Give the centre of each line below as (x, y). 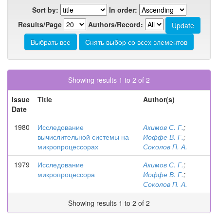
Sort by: (45, 10)
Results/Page (40, 24)
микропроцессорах (68, 146)
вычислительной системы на (83, 137)
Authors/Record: (115, 24)
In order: (123, 10)
